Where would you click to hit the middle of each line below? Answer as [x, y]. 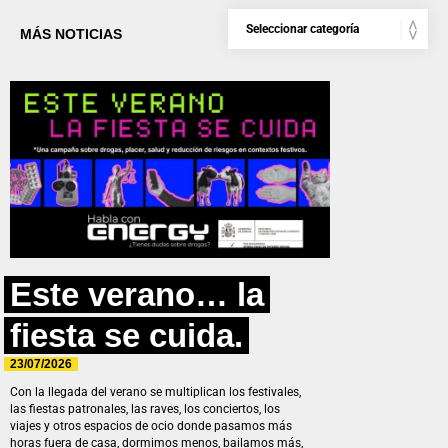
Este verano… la [137, 295]
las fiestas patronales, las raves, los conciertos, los [145, 408]
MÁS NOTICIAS [71, 33]
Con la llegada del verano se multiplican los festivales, [155, 391]
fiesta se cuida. [126, 336]
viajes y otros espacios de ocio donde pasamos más [151, 425]
